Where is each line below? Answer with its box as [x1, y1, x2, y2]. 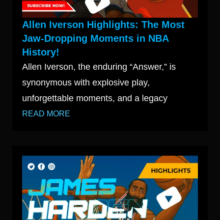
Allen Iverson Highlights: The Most [22, 19, 185, 30]
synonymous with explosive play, [22, 78, 150, 88]
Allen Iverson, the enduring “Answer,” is [22, 62, 176, 72]
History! [22, 47, 59, 58]
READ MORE [22, 110, 70, 118]
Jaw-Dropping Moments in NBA [22, 33, 168, 44]
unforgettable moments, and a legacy [22, 93, 167, 104]
